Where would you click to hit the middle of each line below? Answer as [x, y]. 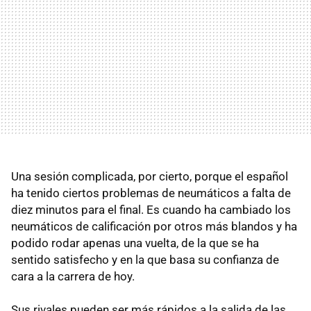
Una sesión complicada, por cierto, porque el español [150, 176]
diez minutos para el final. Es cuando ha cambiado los [151, 210]
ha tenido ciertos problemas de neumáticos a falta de [151, 193]
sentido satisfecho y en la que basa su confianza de [145, 260]
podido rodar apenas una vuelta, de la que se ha [135, 243]
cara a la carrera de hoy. [73, 276]
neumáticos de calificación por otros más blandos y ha [154, 226]
